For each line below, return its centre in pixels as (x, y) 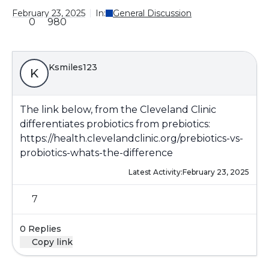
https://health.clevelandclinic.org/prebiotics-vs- (131, 138)
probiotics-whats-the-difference (96, 153)
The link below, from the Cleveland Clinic (118, 110)
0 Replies (41, 229)
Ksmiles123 (73, 67)
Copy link (52, 242)
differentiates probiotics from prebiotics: (115, 124)
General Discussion (152, 13)
